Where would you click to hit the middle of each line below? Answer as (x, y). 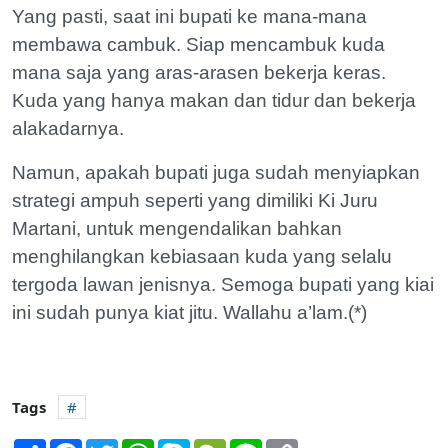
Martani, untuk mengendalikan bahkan (177, 228)
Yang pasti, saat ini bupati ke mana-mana (189, 16)
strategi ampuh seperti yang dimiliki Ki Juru (195, 200)
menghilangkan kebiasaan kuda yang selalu (202, 256)
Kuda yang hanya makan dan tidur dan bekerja (214, 100)
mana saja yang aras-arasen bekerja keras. (199, 72)
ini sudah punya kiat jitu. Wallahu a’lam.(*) (189, 312)
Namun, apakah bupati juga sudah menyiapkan (216, 172)
